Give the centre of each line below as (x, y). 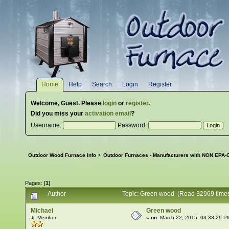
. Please (90, 103)
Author (56, 193)
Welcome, (46, 103)
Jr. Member (43, 218)
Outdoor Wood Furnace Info (62, 155)
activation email (108, 113)
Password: (132, 125)
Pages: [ (35, 183)
